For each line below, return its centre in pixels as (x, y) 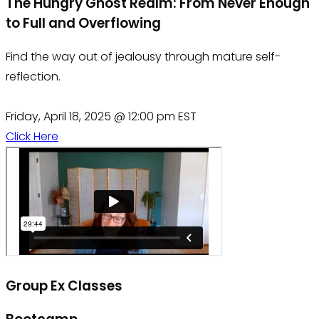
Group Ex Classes (64, 286)
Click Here (32, 137)
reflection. (33, 77)
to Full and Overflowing (83, 23)
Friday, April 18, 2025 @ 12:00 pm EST (101, 117)
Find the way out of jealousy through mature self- (143, 57)
